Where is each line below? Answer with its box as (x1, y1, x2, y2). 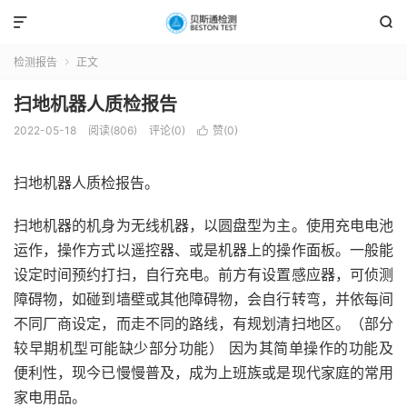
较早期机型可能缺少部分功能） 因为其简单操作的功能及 (14, 339, 393, 357)
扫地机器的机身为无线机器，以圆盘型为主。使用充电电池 (14, 216, 393, 234)
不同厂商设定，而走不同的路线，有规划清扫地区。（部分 (14, 314, 393, 333)
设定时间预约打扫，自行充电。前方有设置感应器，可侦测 (14, 265, 393, 283)
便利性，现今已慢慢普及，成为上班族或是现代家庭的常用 (14, 363, 393, 382)
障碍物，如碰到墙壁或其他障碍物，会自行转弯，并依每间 (14, 290, 393, 308)
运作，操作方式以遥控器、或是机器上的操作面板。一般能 (14, 241, 393, 259)
